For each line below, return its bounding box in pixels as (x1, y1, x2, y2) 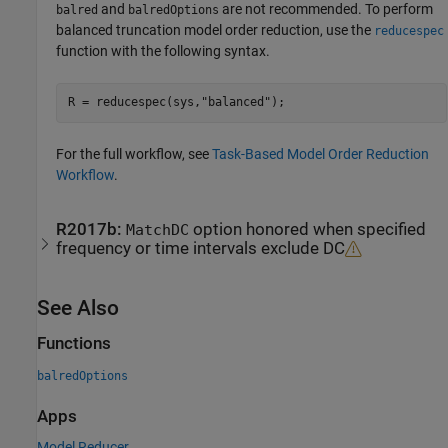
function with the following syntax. (56, 42, 271, 59)
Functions (37, 334, 111, 354)
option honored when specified (189, 220, 427, 240)
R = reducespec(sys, (67, 95, 201, 110)
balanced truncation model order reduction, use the (56, 21, 375, 38)
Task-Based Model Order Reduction (212, 145, 430, 162)
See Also (37, 296, 119, 321)
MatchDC (126, 222, 190, 239)
